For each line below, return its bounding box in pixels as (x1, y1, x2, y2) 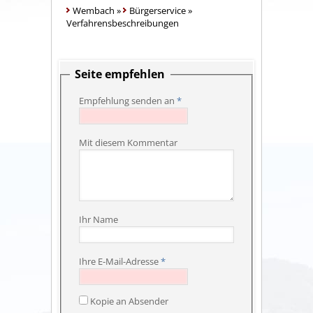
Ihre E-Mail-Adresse (78, 255, 159, 268)
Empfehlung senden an (78, 94, 175, 108)
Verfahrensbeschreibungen (66, 17, 179, 29)
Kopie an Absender (89, 294, 168, 307)
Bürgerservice (129, 4, 186, 17)
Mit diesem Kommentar (78, 136, 177, 150)
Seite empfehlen (75, 66, 166, 82)
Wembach (73, 4, 115, 17)
